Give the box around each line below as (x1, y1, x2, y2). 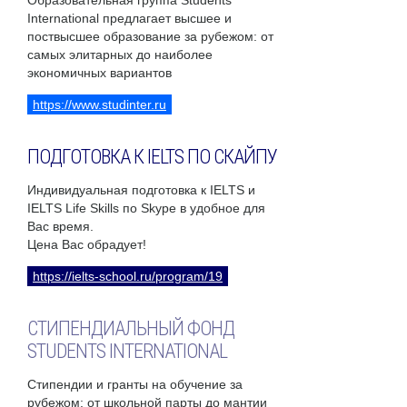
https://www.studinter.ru (33, 97, 166, 113)
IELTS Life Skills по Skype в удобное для (27, 201, 265, 216)
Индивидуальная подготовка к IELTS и (27, 183, 255, 198)
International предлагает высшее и (27, 11, 232, 26)
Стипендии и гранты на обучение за (27, 377, 243, 392)
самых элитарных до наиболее (27, 47, 213, 63)
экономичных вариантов (27, 65, 172, 81)
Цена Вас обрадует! (27, 237, 146, 253)
